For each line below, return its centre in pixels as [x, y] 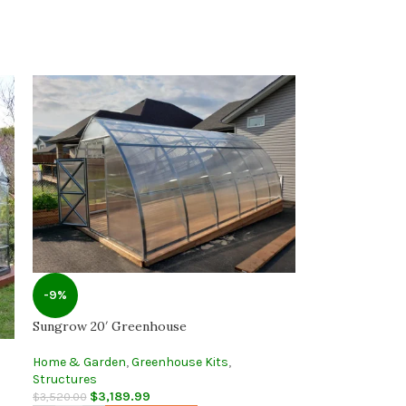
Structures [64, 380]
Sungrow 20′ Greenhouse [109, 327]
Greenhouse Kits [179, 362]
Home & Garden [79, 362]
